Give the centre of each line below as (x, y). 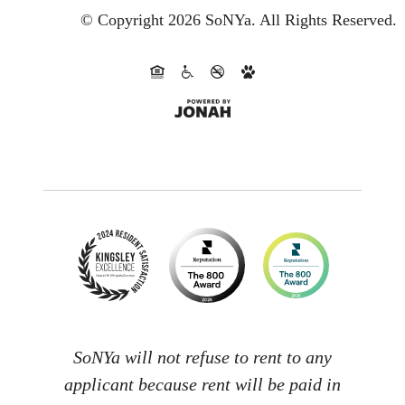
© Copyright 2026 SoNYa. (168, 19)
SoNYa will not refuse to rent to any (202, 358)
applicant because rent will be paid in (202, 385)
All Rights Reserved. (328, 19)
